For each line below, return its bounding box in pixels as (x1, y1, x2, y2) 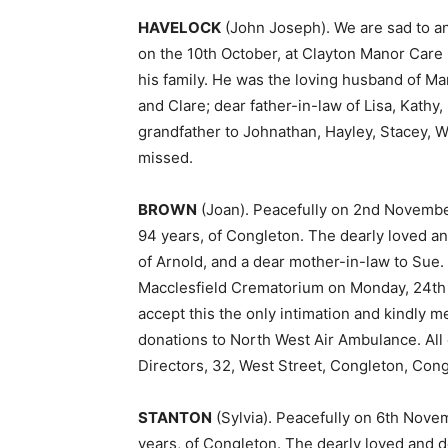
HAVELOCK (138, 18, 221, 38)
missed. (138, 148, 193, 168)
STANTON (138, 408, 212, 428)
